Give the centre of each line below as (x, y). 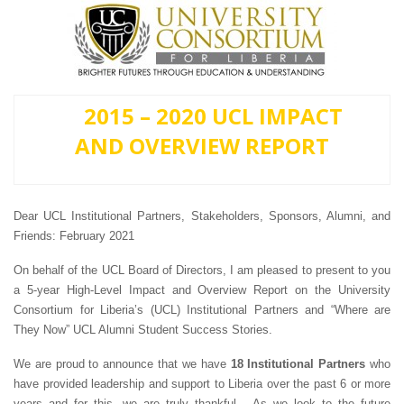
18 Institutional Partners (298, 364)
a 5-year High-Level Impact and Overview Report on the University (202, 290)
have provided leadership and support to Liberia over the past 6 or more (202, 384)
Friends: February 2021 (74, 236)
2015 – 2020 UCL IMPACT (210, 116)
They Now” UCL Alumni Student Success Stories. (143, 330)
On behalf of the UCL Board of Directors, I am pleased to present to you (202, 271)
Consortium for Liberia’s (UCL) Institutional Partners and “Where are (202, 310)
